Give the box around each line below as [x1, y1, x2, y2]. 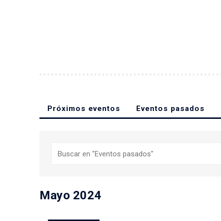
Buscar [51, 143, 74, 152]
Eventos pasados [136, 104, 205, 113]
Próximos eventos [47, 104, 120, 113]
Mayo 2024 [39, 188, 102, 203]
